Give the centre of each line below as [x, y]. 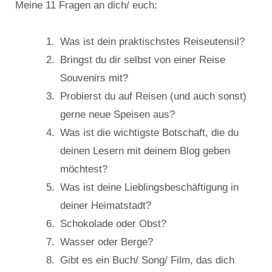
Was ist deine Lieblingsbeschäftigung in [149, 188]
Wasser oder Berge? [107, 242]
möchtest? [84, 169]
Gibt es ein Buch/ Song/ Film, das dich [147, 260]
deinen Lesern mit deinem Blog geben [145, 151]
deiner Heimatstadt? [106, 206]
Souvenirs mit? [94, 78]
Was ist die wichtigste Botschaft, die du [149, 133]
